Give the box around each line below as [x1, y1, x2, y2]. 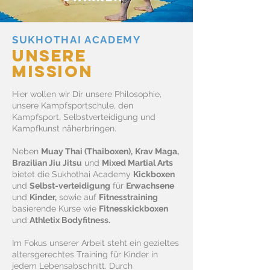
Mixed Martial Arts [102, 158, 173, 168]
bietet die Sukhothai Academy [12, 169, 133, 179]
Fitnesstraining [99, 192, 158, 202]
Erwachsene [126, 181, 174, 190]
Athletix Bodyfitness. [30, 215, 110, 225]
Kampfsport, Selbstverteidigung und [12, 112, 155, 122]
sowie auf [57, 192, 99, 202]
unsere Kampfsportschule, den [12, 101, 133, 110]
